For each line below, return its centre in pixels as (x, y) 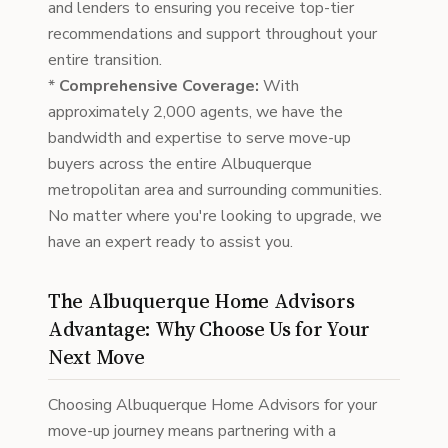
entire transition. (105, 60)
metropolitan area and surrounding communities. (215, 190)
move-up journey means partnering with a (192, 431)
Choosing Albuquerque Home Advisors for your (212, 405)
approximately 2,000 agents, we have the (195, 112)
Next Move (96, 357)
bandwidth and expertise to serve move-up (199, 138)
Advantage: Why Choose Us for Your (209, 329)
